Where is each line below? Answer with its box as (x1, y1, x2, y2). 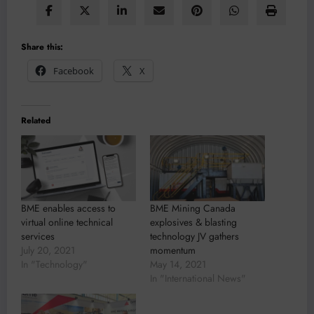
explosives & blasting (150, 215, 237, 229)
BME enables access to (21, 201, 116, 215)
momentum (150, 243, 196, 257)
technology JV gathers (150, 229, 239, 243)
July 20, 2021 (21, 243, 75, 257)
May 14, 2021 (150, 257, 206, 271)
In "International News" (150, 271, 246, 285)
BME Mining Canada (150, 201, 235, 215)
